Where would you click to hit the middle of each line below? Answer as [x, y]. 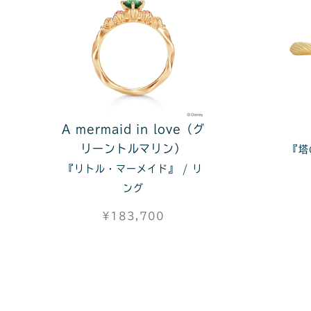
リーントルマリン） [133, 149]
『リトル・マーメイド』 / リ [133, 169]
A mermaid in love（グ [133, 129]
